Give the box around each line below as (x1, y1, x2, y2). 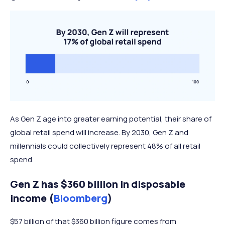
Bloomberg (54, 191, 107, 205)
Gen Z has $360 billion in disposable (10, 177, 185, 191)
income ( (10, 191, 54, 205)
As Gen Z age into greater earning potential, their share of (10, 113, 211, 124)
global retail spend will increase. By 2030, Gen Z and (10, 127, 188, 138)
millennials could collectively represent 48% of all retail (10, 140, 200, 151)
